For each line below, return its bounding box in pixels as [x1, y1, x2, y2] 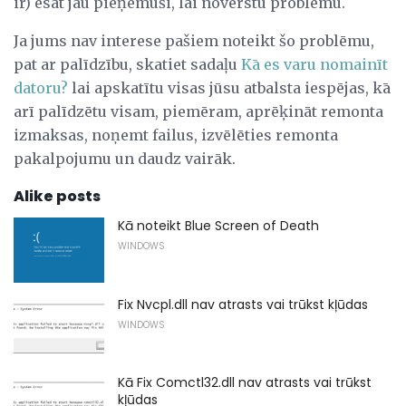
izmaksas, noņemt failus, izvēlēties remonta [14, 125, 338, 144]
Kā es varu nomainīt [241, 54, 388, 73]
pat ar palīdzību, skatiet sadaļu [14, 54, 241, 73]
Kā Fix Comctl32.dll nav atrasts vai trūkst [118, 373, 372, 392]
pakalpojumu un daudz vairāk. [14, 149, 236, 168]
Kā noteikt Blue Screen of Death [118, 216, 319, 235]
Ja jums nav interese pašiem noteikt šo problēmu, [14, 31, 374, 50]
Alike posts [14, 185, 101, 207]
